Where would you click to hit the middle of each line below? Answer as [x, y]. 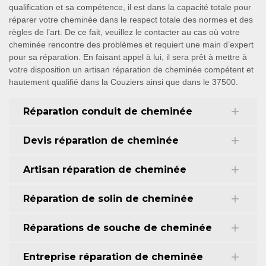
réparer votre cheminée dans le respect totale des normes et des [131, 20]
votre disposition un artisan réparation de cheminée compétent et [131, 69]
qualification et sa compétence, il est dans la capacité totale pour [130, 7]
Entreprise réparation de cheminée [113, 257]
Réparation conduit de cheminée [108, 111]
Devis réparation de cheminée [101, 140]
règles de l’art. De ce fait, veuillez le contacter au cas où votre [124, 32]
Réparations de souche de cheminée [118, 228]
